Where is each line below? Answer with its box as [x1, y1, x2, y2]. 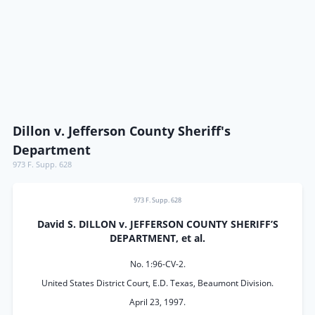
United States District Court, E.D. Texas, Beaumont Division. [41, 277, 274, 289]
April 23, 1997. [129, 296, 186, 308]
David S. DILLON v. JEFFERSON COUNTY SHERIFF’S [37, 218, 278, 231]
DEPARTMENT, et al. [110, 232, 205, 245]
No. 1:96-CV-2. [129, 258, 186, 270]
